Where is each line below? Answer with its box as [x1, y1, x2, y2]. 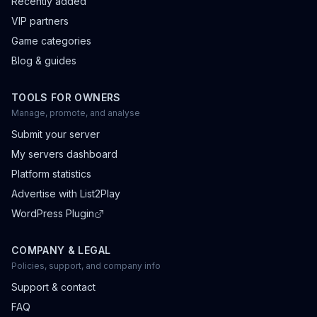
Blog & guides [11, 54, 76, 67]
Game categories [11, 35, 91, 47]
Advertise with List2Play [11, 188, 120, 200]
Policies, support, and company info [11, 260, 161, 271]
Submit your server [11, 128, 100, 140]
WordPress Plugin [11, 207, 94, 219]
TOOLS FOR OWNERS [11, 91, 121, 103]
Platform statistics [11, 168, 91, 180]
